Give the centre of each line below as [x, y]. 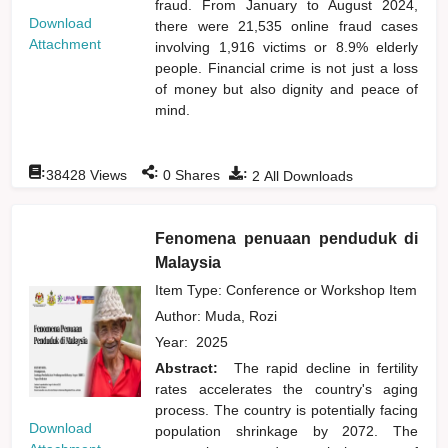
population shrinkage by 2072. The [287, 430]
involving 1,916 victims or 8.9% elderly [287, 46]
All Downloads [307, 175]
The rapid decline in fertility [326, 367]
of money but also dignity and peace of [287, 88]
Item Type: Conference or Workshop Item [286, 289]
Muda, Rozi [243, 315]
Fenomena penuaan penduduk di [287, 238]
